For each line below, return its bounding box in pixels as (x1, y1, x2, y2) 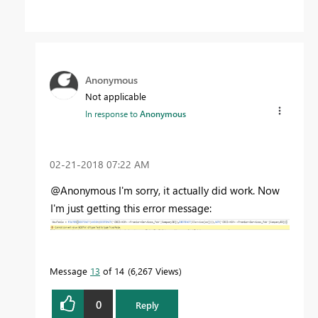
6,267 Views (131, 265, 179, 278)
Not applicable (85, 90, 146, 103)
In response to (85, 108, 140, 120)
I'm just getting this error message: (50, 201, 212, 216)
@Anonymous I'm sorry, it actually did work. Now (50, 183, 280, 198)
